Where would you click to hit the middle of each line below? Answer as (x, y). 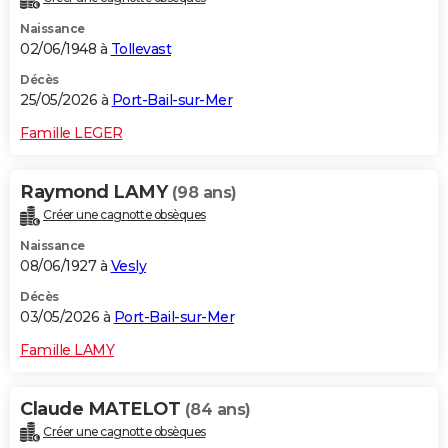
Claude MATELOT (102, 408)
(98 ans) (204, 192)
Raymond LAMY (96, 191)
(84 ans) (217, 409)
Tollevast (140, 48)
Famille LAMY (67, 349)
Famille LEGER (71, 132)
